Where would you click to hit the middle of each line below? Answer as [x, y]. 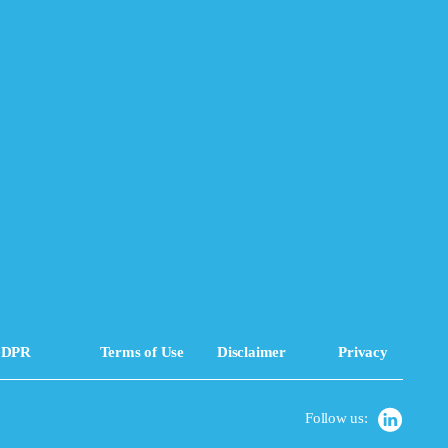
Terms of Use [141, 352]
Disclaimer [251, 352]
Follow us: [336, 417]
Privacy [363, 352]
